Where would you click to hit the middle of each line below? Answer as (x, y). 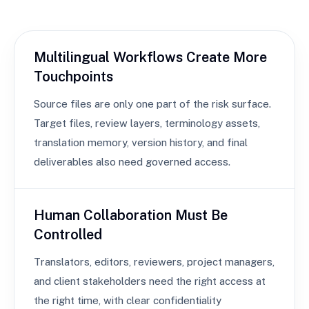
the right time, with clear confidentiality (128, 300)
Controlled (68, 235)
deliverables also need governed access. (132, 162)
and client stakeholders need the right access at (150, 281)
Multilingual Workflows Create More (150, 57)
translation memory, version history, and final (141, 142)
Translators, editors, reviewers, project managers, (154, 262)
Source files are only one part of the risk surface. (152, 104)
